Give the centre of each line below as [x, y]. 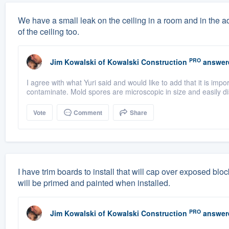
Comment [87, 113]
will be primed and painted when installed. [94, 183]
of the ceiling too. [48, 32]
